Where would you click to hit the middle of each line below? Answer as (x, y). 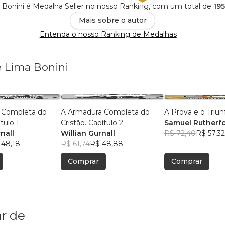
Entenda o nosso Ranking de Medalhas (108, 34)
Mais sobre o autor (113, 20)
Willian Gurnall (88, 133)
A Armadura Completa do (105, 112)
